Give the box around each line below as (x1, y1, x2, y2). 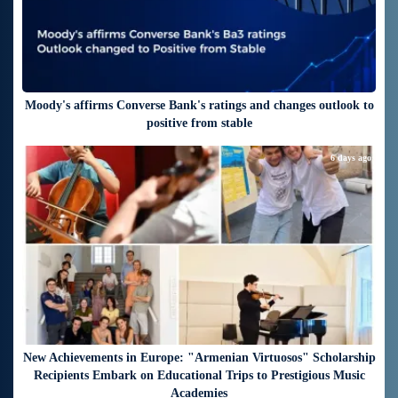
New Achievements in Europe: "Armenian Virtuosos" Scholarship (22, 350, 376, 364)
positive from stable (146, 115, 252, 130)
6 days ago (330, 152, 371, 163)
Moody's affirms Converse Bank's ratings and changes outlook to (24, 98, 374, 112)
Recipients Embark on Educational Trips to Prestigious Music (33, 368, 365, 382)
